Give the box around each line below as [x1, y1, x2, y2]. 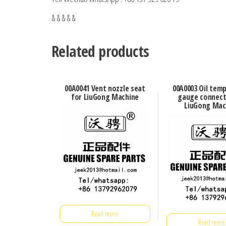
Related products [51, 40, 149, 62]
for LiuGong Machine [71, 91, 139, 103]
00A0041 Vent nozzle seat [65, 83, 145, 94]
